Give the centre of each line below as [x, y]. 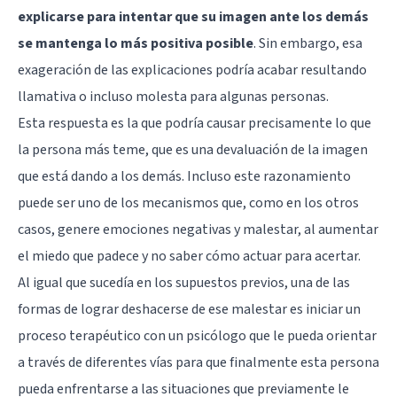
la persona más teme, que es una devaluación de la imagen [193, 150]
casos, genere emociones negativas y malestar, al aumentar [198, 230]
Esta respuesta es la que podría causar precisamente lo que [195, 124]
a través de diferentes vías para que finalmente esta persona [198, 363]
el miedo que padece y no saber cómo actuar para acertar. [189, 257]
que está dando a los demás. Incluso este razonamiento [184, 177]
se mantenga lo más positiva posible [136, 44]
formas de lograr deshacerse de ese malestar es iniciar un [189, 310]
